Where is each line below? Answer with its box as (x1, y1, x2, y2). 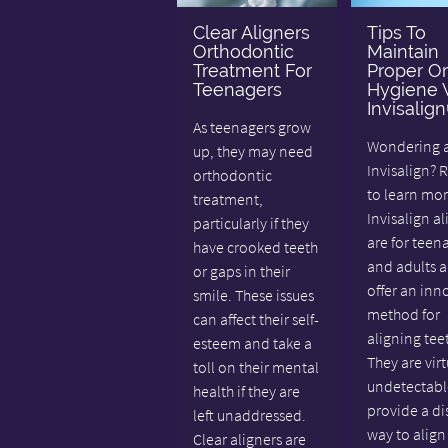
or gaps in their (192, 260, 290, 281)
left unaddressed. (192, 404, 306, 425)
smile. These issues (192, 284, 314, 305)
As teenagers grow (192, 116, 311, 137)
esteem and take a (192, 332, 312, 353)
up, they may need (192, 140, 313, 161)
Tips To (366, 21, 426, 43)
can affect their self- (192, 308, 319, 329)
